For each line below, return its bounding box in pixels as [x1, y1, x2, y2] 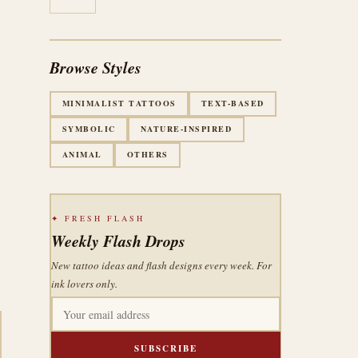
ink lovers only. [50, 276, 117, 291]
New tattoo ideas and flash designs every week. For [50, 258, 272, 272]
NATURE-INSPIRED [140, 123, 232, 134]
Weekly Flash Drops [50, 229, 185, 252]
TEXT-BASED [201, 97, 265, 109]
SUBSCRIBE [133, 342, 197, 355]
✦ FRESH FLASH [50, 213, 145, 224]
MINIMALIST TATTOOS [62, 97, 177, 109]
